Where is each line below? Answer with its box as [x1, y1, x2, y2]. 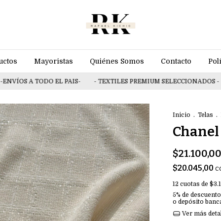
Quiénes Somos [89, 57, 144, 65]
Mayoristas [34, 57, 73, 65]
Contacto [160, 57, 191, 65]
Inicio [173, 111, 190, 118]
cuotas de [180, 181, 210, 187]
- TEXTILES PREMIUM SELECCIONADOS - [73, 78, 200, 85]
